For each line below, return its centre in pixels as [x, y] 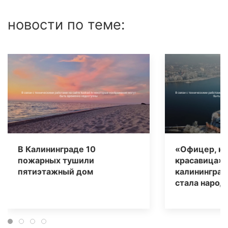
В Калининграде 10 [57, 149]
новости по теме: [66, 25]
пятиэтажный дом [55, 172]
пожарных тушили [56, 161]
